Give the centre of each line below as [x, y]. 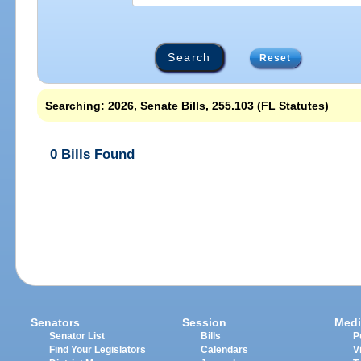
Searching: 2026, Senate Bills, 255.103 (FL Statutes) [187, 105]
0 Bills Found [93, 154]
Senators [56, 322]
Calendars [225, 349]
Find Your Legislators [98, 349]
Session [205, 322]
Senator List [77, 336]
